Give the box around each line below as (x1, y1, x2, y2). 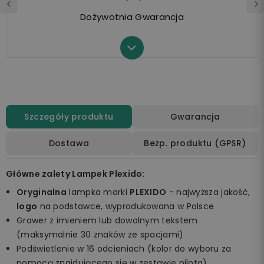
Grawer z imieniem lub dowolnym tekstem (16, 214, 198, 226)
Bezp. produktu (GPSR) (144, 137, 246, 149)
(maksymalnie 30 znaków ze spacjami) (16, 228, 184, 240)
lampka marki (67, 186, 130, 198)
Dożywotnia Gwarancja (80, 10, 184, 23)
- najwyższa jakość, (166, 186, 250, 198)
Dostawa (48, 137, 90, 149)
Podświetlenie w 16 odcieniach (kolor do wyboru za (16, 242, 232, 255)
